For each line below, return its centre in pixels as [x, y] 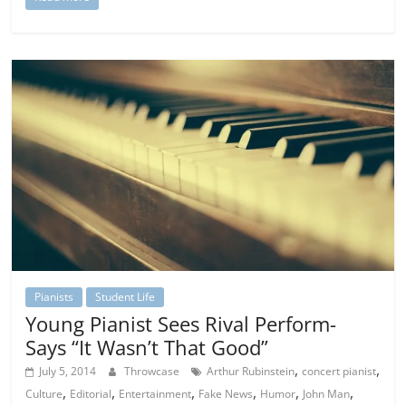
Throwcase [154, 371]
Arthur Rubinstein [251, 371]
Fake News [226, 393]
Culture [44, 393]
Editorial [91, 393]
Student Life [126, 296]
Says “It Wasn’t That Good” [147, 347]
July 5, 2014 [68, 371]
